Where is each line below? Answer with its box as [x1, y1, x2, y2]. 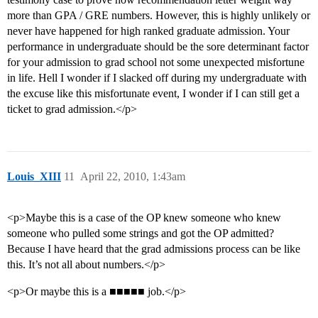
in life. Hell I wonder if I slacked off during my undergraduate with [7, 72, 307, 84]
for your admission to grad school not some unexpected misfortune [7, 56, 305, 69]
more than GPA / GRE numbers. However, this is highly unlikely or [7, 9, 310, 22]
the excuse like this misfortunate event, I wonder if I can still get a [7, 87, 300, 100]
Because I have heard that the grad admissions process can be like [7, 243, 300, 256]
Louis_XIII [7, 170, 61, 183]
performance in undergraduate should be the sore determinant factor [7, 40, 309, 53]
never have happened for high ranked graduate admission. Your [7, 25, 290, 38]
